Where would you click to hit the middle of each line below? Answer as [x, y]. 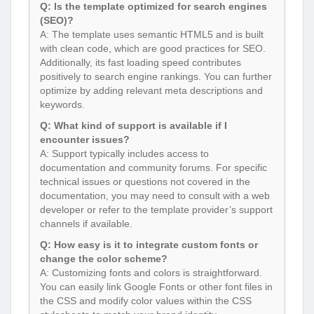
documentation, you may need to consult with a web [155, 195]
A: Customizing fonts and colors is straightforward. [151, 272]
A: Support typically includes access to [124, 153]
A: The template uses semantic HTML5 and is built [152, 34]
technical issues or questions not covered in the [145, 181]
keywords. [62, 104]
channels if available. [86, 223]
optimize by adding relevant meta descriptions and [151, 90]
